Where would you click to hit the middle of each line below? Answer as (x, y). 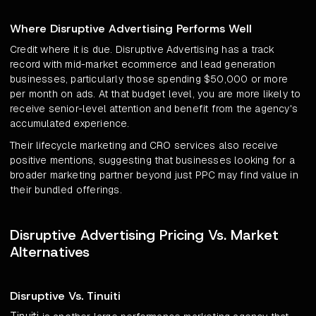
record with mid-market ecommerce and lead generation (143, 65)
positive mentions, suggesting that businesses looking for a (152, 160)
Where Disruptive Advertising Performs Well (131, 29)
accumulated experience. (70, 124)
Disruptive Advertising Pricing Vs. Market (144, 235)
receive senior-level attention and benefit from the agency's (154, 109)
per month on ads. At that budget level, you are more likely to (156, 94)
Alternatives (50, 252)
